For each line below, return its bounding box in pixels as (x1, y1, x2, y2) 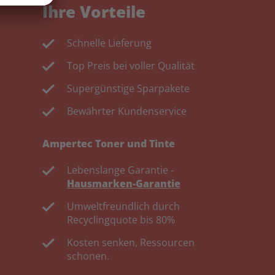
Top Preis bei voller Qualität (66, 59, 195, 73)
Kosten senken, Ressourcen (66, 236, 195, 250)
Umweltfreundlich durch (66, 199, 180, 214)
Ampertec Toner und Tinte (42, 137, 175, 151)
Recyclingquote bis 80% (66, 213, 175, 227)
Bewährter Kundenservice (66, 104, 187, 118)
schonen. (66, 249, 109, 263)
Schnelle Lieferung (66, 36, 152, 50)
